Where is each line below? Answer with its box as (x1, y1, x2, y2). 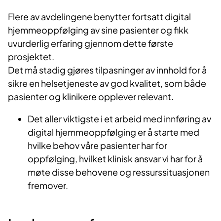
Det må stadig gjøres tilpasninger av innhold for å (8, 64, 207, 75)
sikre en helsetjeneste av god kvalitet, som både (8, 77, 206, 89)
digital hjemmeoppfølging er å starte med (28, 126, 199, 138)
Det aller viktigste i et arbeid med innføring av (28, 113, 211, 124)
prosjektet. (8, 51, 54, 62)
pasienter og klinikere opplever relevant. (8, 91, 174, 102)
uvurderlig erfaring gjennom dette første (8, 37, 173, 49)
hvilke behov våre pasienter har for (28, 140, 167, 151)
